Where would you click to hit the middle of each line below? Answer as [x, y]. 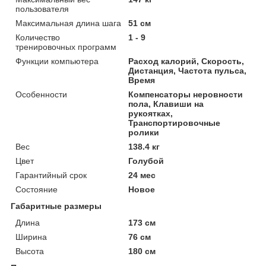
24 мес [142, 175]
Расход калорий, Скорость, [186, 61]
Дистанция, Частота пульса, [188, 70]
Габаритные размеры [56, 206]
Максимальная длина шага [68, 23]
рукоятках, [151, 113]
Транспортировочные [175, 123]
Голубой [146, 161]
